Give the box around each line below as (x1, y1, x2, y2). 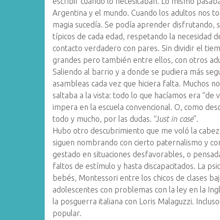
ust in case (159, 114, 194, 123)
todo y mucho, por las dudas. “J (53, 114, 160, 123)
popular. (53, 209, 82, 218)
